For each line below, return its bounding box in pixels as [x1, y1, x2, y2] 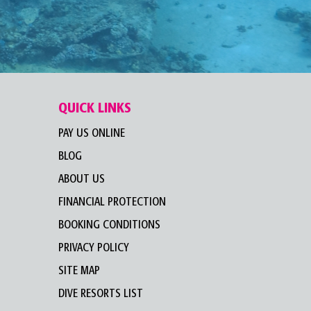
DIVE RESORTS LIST [58, 288, 143, 299]
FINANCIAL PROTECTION [58, 196, 166, 208]
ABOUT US [58, 174, 105, 185]
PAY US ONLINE [58, 128, 125, 139]
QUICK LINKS [58, 101, 131, 115]
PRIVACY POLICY [58, 242, 129, 253]
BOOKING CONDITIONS [58, 219, 160, 230]
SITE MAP [58, 265, 100, 276]
